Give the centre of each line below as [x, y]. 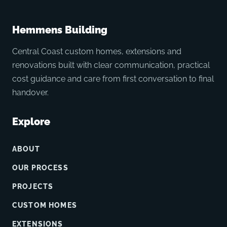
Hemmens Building [60, 30]
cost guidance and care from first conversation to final [113, 79]
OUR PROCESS [40, 167]
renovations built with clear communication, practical [111, 65]
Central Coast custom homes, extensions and [97, 51]
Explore [31, 121]
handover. [30, 92]
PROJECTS [33, 186]
